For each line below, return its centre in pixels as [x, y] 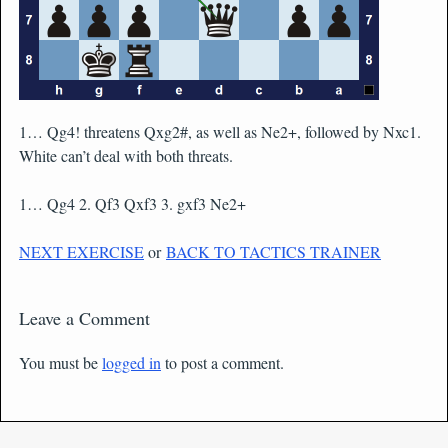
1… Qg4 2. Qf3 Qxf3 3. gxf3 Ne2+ [132, 203]
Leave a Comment [84, 318]
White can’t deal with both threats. [126, 155]
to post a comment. [222, 362]
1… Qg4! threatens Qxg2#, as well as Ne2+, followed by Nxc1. [220, 131]
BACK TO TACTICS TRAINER [273, 251]
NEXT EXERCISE [81, 251]
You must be [60, 362]
